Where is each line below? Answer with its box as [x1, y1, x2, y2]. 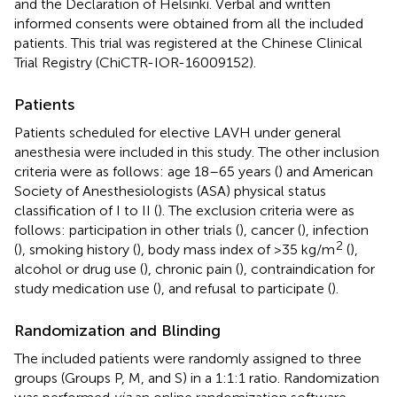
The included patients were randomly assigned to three [14, 349, 362, 367]
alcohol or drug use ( [14, 260, 144, 277]
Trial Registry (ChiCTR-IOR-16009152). [14, 53, 256, 71]
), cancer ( [239, 221, 301, 238]
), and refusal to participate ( [157, 279, 331, 297]
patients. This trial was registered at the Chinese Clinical [14, 34, 362, 51]
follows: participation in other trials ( [14, 221, 239, 238]
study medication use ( [14, 279, 157, 297]
